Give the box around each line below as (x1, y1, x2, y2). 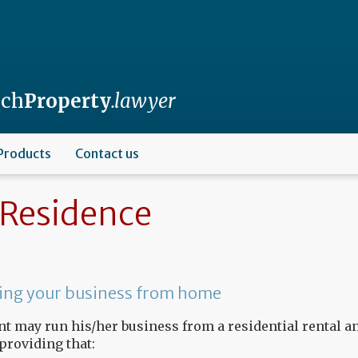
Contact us (75, 145, 139, 161)
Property (23, 89, 111, 113)
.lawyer (110, 89, 176, 113)
